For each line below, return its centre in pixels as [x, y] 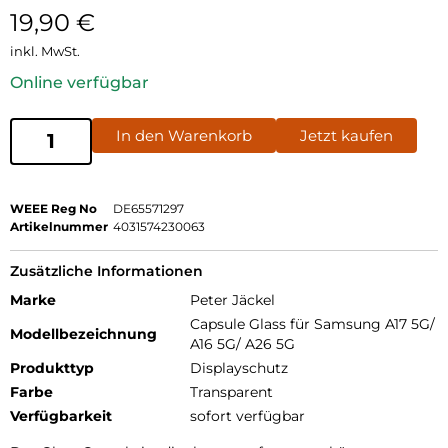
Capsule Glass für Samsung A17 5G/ [312, 323]
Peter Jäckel [232, 299]
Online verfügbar [79, 82]
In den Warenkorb [184, 135]
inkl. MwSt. [45, 50]
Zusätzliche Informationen [106, 270]
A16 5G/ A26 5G [242, 343]
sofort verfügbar [247, 415]
